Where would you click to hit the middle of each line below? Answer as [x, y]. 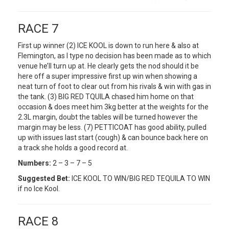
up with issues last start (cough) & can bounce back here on [113, 137]
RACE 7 [38, 28]
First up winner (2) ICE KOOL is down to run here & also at [108, 45]
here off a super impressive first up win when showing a [108, 76]
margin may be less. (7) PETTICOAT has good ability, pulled [112, 127]
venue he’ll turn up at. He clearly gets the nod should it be [108, 66]
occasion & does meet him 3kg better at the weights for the [113, 107]
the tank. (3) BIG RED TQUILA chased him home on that [106, 96]
